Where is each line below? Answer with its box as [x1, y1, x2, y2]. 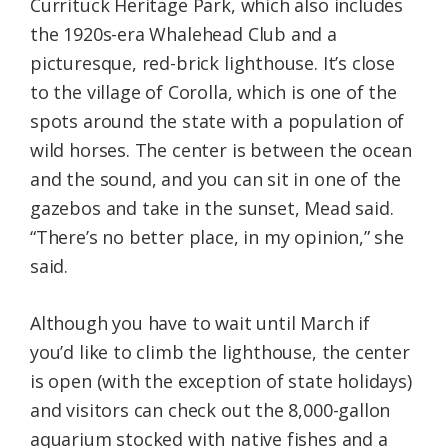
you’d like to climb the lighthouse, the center [30, 340, 410, 365]
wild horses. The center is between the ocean [30, 138, 413, 163]
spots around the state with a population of [30, 109, 405, 134]
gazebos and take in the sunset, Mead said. [30, 196, 394, 221]
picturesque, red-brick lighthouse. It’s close [30, 51, 395, 76]
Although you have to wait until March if [30, 311, 370, 336]
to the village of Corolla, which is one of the [30, 80, 397, 105]
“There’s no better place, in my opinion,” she [30, 225, 404, 250]
